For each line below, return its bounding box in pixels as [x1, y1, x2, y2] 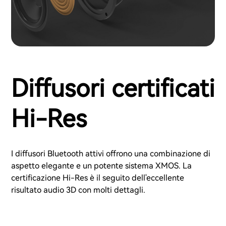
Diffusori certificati [11, 74, 215, 103]
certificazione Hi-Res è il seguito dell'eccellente [11, 173, 184, 183]
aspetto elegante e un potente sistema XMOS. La [11, 161, 192, 171]
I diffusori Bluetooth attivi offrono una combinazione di [11, 149, 210, 159]
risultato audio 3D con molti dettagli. [11, 185, 145, 195]
